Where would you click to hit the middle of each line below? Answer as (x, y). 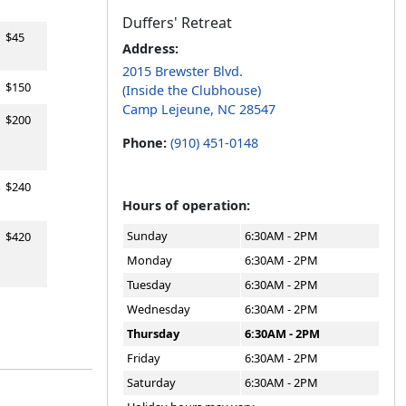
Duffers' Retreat (177, 23)
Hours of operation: (186, 206)
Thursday (153, 334)
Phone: (146, 143)
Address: (150, 49)
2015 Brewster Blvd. (183, 72)
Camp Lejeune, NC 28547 (199, 110)
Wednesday (159, 309)
